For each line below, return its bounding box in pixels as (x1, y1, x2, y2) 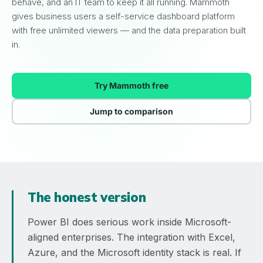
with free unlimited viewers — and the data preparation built (12, 25, 246, 36)
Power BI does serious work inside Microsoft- (28, 216, 231, 228)
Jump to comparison (90, 106, 173, 116)
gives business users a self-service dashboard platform (12, 11, 235, 22)
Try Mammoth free (95, 80, 168, 90)
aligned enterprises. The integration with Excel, (28, 231, 235, 243)
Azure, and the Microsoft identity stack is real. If (28, 247, 241, 258)
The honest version (28, 189, 146, 205)
